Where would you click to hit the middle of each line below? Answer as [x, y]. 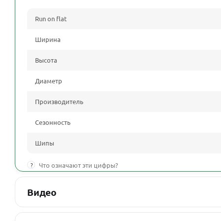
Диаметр [49, 81]
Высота [46, 60]
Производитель [59, 102]
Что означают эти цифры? [78, 165]
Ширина [48, 39]
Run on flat [51, 19]
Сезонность [53, 122]
